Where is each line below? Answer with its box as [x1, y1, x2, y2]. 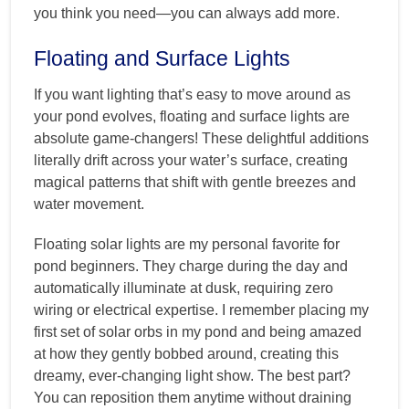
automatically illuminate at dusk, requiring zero [34, 280, 333, 297]
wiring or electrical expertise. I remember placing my [34, 302, 369, 319]
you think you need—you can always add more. [34, 5, 340, 22]
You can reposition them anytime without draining [34, 390, 351, 406]
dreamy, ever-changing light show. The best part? [34, 368, 351, 384]
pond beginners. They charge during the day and [34, 258, 348, 275]
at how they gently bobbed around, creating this [34, 346, 339, 362]
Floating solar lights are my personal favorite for [34, 236, 340, 253]
